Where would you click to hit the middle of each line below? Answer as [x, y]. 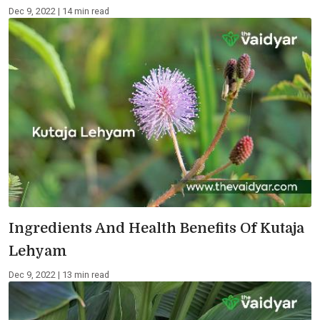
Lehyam [38, 251]
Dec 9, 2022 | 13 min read [59, 274]
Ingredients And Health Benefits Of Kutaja [156, 228]
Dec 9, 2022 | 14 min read [59, 11]
